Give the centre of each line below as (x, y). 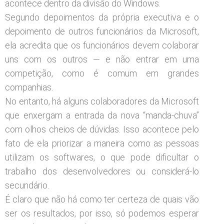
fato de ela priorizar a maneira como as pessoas (102, 143)
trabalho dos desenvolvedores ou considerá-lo (102, 171)
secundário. (27, 185)
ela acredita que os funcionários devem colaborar (102, 45)
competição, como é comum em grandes (102, 73)
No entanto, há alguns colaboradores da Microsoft (102, 101)
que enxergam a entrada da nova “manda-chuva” (102, 115)
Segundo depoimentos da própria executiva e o (102, 17)
